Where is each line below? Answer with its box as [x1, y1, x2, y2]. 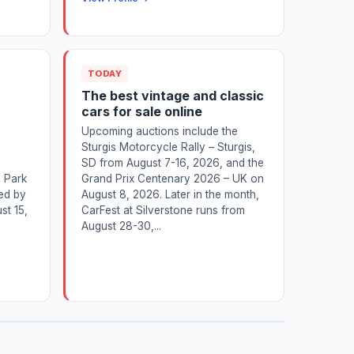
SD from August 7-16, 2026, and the [81, 156, 264, 169]
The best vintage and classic [81, 87, 264, 104]
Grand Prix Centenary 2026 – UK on [81, 171, 264, 185]
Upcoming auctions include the [81, 124, 238, 137]
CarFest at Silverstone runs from [81, 203, 245, 217]
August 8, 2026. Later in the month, [81, 187, 259, 201]
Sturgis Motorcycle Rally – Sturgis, [81, 140, 255, 153]
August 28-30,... [81, 219, 161, 232]
